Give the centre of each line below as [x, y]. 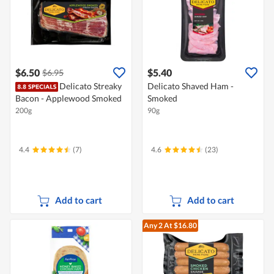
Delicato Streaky [91, 86]
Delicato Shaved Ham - [191, 86]
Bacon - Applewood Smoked [68, 98]
